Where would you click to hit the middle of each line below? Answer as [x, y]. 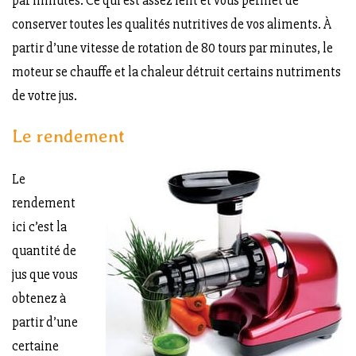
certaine [35, 346]
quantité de [44, 250]
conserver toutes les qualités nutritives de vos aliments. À [172, 24]
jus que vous [45, 274]
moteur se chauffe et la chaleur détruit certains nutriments [176, 72]
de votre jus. [44, 95]
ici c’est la [39, 226]
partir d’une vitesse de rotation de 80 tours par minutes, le [172, 48]
